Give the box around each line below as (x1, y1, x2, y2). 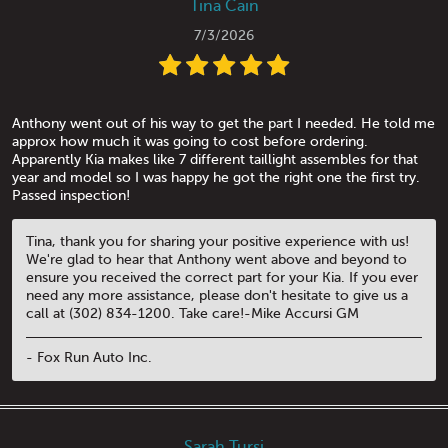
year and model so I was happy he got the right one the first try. (12, 170, 420, 186)
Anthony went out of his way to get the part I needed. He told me (12, 116, 435, 132)
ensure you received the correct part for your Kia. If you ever (26, 270, 418, 286)
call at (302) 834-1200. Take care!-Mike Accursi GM (26, 306, 359, 322)
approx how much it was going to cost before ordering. (12, 134, 368, 150)
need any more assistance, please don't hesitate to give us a (26, 288, 408, 304)
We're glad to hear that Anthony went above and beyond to (26, 252, 407, 268)
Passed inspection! (12, 188, 130, 204)
